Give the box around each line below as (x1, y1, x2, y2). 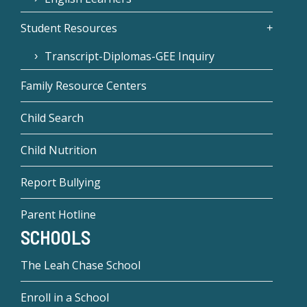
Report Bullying (21, 174, 101, 190)
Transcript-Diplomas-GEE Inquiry (45, 48, 214, 64)
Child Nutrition (21, 142, 97, 158)
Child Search (21, 110, 84, 125)
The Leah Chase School (21, 258, 140, 273)
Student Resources (21, 20, 117, 36)
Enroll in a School (21, 290, 109, 306)
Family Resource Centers (21, 77, 147, 93)
